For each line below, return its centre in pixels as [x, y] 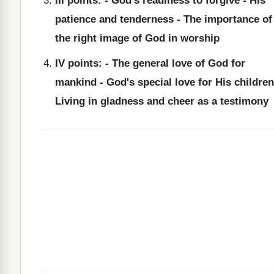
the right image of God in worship [137, 38]
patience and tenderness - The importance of [164, 19]
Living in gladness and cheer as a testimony [162, 101]
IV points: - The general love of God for [150, 63]
